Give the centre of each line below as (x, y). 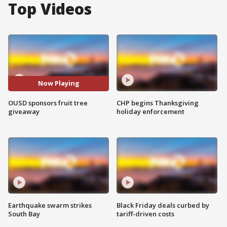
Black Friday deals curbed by (163, 205)
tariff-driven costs (145, 214)
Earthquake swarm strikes (50, 205)
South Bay (24, 214)
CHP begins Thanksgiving (158, 103)
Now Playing (59, 83)
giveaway (24, 111)
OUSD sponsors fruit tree (48, 103)
